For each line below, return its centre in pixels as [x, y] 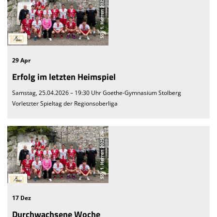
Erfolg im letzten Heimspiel [64, 77]
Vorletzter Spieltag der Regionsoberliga [65, 104]
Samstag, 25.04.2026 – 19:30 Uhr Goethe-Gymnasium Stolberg [97, 93]
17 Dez [22, 198]
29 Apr [21, 61]
